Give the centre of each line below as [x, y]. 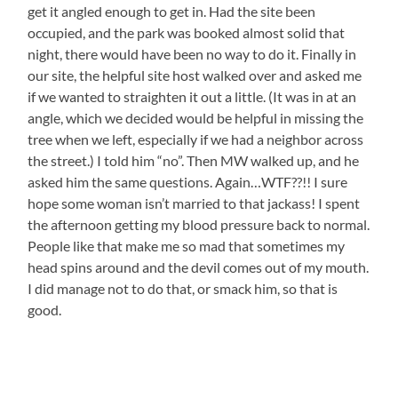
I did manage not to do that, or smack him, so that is [183, 289]
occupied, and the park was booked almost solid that [187, 33]
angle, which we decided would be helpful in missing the [196, 118]
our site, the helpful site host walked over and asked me [195, 76]
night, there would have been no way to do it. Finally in [192, 54]
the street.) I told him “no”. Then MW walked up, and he [194, 161]
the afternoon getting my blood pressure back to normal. [199, 225]
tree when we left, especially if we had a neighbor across [196, 139]
